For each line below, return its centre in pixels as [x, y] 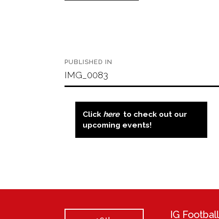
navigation [92, 68]
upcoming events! [118, 125]
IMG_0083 [86, 75]
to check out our [155, 114]
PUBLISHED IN [88, 62]
